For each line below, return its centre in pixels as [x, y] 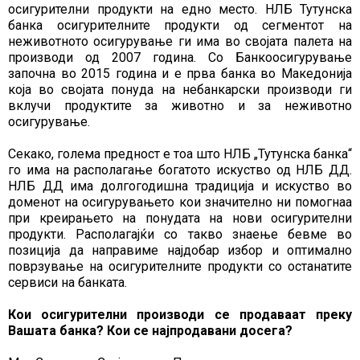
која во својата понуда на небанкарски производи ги [180, 90]
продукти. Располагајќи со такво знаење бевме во [180, 235]
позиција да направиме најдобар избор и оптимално [180, 251]
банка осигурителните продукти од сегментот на [180, 26]
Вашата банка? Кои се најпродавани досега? [150, 331]
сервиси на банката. [67, 283]
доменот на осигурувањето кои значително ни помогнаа [180, 202]
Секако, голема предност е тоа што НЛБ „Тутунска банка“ [180, 154]
